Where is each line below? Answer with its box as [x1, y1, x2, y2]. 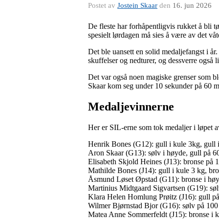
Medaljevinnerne [88, 100, 174, 113]
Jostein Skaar [117, 1, 157, 9]
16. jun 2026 [173, 1, 212, 9]
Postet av [88, 1, 117, 9]
